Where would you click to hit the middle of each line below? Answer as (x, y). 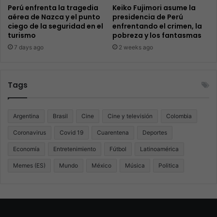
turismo (22, 36)
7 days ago (29, 47)
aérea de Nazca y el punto (54, 17)
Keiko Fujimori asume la (154, 8)
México (101, 166)
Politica (169, 166)
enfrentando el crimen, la (157, 26)
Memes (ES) (29, 166)
